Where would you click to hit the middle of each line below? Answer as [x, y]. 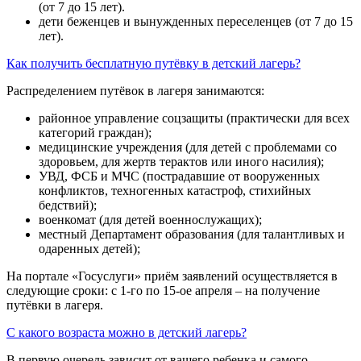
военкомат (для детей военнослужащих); [150, 219]
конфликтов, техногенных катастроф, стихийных [175, 190]
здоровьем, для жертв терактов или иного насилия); [181, 161]
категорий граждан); [95, 132]
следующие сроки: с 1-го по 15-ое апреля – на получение [163, 290]
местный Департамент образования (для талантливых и [192, 234]
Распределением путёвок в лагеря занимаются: [135, 90]
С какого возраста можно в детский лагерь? [127, 332]
